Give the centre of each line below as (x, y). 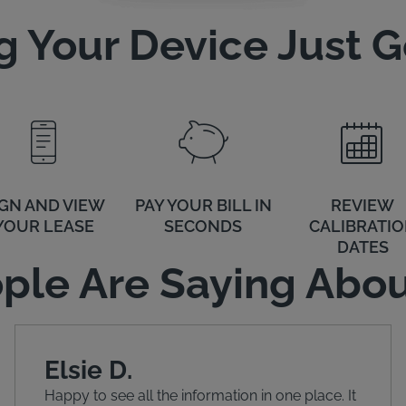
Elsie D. (88, 371)
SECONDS (203, 227)
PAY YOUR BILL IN (203, 206)
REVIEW (362, 206)
